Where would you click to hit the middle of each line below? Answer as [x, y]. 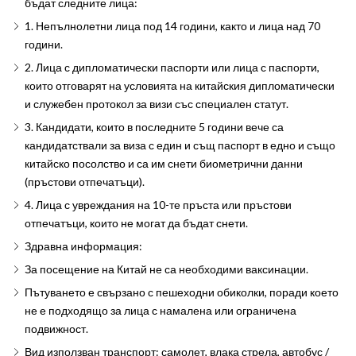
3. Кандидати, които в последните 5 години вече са [154, 127]
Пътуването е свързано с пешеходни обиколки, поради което [181, 292]
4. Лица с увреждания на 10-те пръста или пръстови [158, 205]
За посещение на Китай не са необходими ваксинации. [166, 269]
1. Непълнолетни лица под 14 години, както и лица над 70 [172, 26]
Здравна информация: [83, 246]
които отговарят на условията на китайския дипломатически [179, 85]
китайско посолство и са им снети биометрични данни [163, 163]
